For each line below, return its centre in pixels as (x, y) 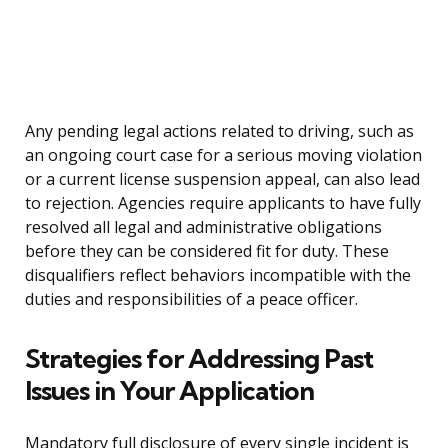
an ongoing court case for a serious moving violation (223, 155)
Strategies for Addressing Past (199, 359)
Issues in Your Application (169, 391)
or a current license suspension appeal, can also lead (222, 179)
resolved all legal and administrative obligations (203, 227)
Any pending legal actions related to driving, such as (219, 131)
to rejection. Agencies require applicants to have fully (223, 203)
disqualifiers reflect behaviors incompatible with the (218, 275)
